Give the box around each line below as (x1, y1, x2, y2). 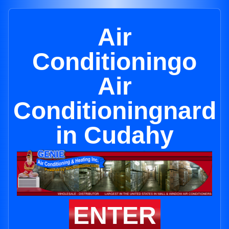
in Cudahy (55, 122, 174, 149)
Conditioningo (32, 48, 197, 75)
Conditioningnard (13, 97, 216, 124)
